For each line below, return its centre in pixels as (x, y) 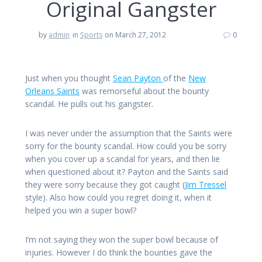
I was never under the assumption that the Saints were (129, 133)
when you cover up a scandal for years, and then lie (123, 159)
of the (176, 78)
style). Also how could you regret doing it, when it (118, 198)
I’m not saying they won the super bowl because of (122, 240)
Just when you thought (69, 78)
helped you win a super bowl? (81, 211)
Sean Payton (138, 78)
